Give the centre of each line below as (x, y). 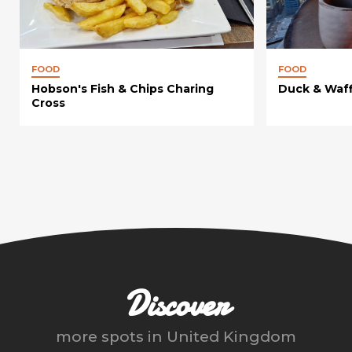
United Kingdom (231, 337)
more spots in (111, 337)
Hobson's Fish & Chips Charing (123, 89)
